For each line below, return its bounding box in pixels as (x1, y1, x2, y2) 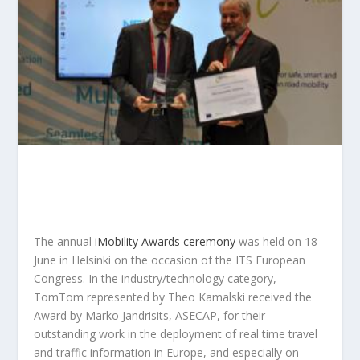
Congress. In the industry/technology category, (34, 271, 277, 287)
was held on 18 (235, 234, 318, 250)
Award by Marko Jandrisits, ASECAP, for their (34, 308, 266, 324)
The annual (34, 234, 96, 250)
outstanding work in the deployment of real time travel (34, 326, 318, 342)
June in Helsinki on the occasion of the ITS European (34, 252, 306, 268)
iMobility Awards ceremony (95, 234, 236, 250)
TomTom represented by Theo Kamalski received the (34, 289, 313, 305)
